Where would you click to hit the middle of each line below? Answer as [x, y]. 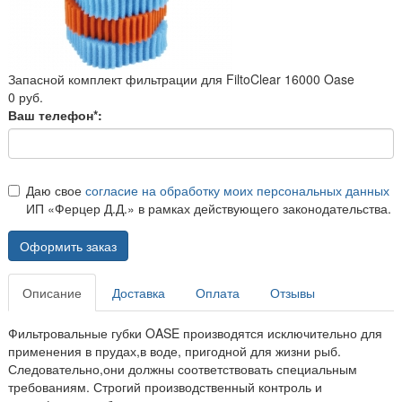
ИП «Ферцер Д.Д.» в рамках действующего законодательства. [209, 208]
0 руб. [26, 96]
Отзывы [293, 292]
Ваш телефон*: [55, 114]
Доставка [139, 292]
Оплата [218, 292]
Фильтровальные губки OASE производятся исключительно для [195, 332]
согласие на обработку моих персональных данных [237, 190]
